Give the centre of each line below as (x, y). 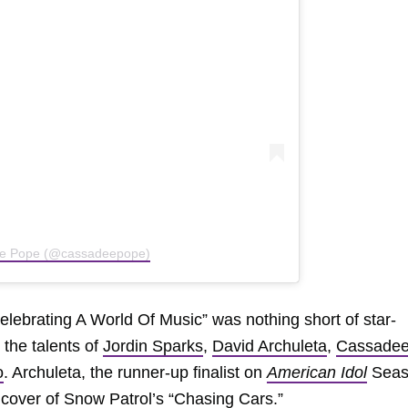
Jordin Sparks (153, 346)
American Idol (317, 372)
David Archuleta (270, 346)
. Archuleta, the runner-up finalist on (135, 372)
